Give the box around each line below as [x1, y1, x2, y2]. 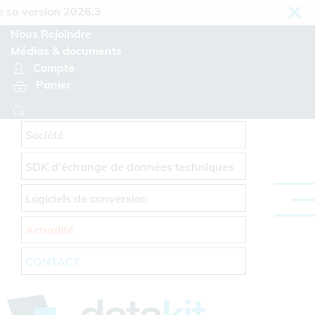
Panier [36, 77, 72, 91]
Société [25, 128, 65, 142]
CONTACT [25, 255, 81, 269]
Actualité [25, 223, 75, 237]
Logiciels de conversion [25, 191, 148, 205]
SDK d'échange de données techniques [25, 160, 235, 174]
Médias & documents [11, 44, 122, 58]
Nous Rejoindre [11, 27, 91, 41]
